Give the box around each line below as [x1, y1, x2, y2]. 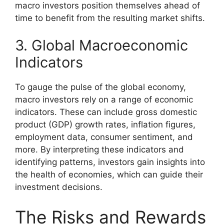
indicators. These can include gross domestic [15, 107, 197, 117]
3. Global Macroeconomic [15, 36, 188, 54]
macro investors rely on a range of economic [15, 94, 193, 104]
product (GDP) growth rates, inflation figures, [15, 119, 195, 129]
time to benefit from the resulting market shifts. [15, 12, 205, 23]
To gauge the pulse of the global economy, [15, 82, 186, 92]
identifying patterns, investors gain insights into [15, 157, 205, 167]
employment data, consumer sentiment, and [15, 132, 193, 142]
